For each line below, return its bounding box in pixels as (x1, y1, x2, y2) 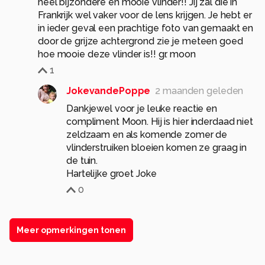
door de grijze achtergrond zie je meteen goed (38, 35, 243, 47)
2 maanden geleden (155, 85, 244, 97)
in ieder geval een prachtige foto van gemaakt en (38, 22, 254, 34)
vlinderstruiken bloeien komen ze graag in (66, 142, 247, 154)
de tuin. (66, 155, 98, 167)
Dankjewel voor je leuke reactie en (66, 103, 217, 115)
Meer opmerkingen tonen (17, 225, 126, 235)
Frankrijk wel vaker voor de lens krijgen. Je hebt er (38, 9, 252, 21)
